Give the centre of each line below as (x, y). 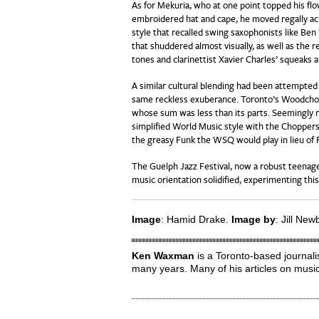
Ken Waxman (163, 256)
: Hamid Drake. (196, 219)
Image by (253, 219)
